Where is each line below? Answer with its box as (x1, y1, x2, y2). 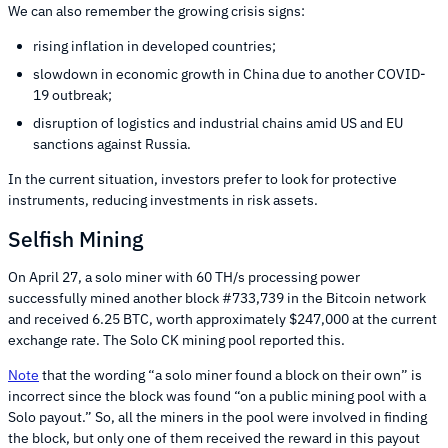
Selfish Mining (8, 224, 143, 253)
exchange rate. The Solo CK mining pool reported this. (8, 331, 345, 350)
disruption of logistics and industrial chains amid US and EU (33, 114, 403, 133)
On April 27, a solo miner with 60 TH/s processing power (8, 268, 360, 287)
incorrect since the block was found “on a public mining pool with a (8, 387, 426, 406)
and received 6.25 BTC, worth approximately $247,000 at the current (8, 310, 437, 329)
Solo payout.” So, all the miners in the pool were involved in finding (8, 408, 427, 427)
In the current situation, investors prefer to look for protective (8, 170, 397, 189)
